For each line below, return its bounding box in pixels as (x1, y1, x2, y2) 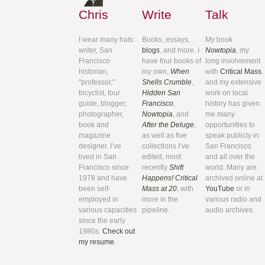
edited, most (142, 152, 182, 161)
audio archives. (205, 205, 254, 214)
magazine (79, 131, 111, 140)
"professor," (79, 77, 115, 86)
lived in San (79, 152, 117, 161)
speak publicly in (205, 131, 259, 140)
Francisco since (79, 163, 130, 172)
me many (205, 109, 235, 118)
